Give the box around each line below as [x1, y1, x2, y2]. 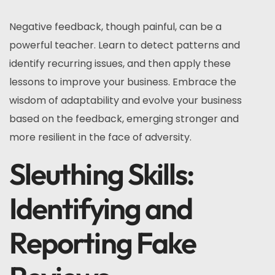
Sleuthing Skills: [9, 155, 194, 192]
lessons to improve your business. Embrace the [9, 75, 236, 89]
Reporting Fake [9, 224, 196, 261]
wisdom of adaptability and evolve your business [9, 93, 242, 107]
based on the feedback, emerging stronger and [9, 112, 239, 126]
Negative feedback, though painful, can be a [9, 20, 222, 34]
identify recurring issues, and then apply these [9, 56, 231, 71]
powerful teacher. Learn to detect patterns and [9, 38, 240, 52]
